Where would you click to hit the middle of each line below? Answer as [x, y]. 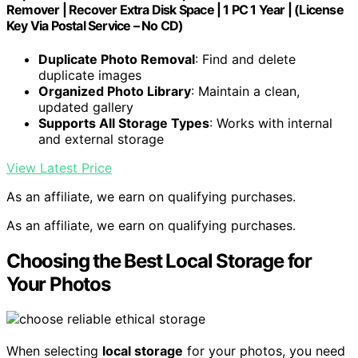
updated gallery [86, 107]
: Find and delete [245, 59]
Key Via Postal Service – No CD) [95, 26]
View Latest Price [59, 167]
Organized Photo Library [115, 91]
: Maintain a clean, [245, 91]
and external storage [101, 139]
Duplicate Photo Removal [117, 59]
